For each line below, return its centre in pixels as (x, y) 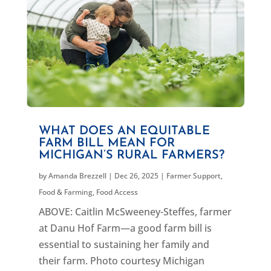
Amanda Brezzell (77, 175)
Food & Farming (65, 192)
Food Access (117, 192)
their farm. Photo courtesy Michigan (121, 260)
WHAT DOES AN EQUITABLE (124, 131)
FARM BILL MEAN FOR (106, 143)
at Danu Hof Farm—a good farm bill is (125, 228)
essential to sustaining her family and (124, 244)
